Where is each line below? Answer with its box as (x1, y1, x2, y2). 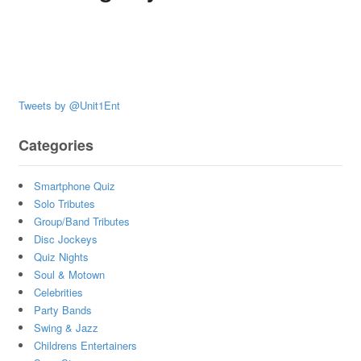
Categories (18, 134, 93, 156)
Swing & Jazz (33, 320, 98, 336)
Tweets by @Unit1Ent (18, 97, 120, 113)
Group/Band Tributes (33, 214, 130, 230)
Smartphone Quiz (33, 178, 115, 194)
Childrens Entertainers (33, 338, 137, 354)
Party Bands (33, 302, 92, 318)
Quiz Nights (33, 249, 89, 265)
